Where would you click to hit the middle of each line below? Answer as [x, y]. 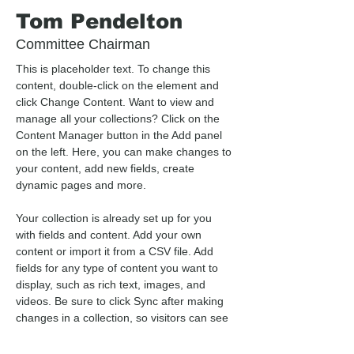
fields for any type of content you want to [119, 268]
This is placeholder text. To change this [115, 69]
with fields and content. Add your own [110, 235]
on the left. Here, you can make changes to [125, 152]
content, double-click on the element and [119, 85]
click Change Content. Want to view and [117, 102]
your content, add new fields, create [107, 168]
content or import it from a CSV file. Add [116, 251]
